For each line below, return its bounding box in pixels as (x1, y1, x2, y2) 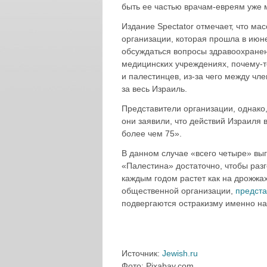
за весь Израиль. (122, 84, 187, 94)
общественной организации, (122, 186, 235, 195)
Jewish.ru (162, 249, 198, 258)
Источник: (122, 249, 162, 258)
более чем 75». (122, 129, 182, 138)
